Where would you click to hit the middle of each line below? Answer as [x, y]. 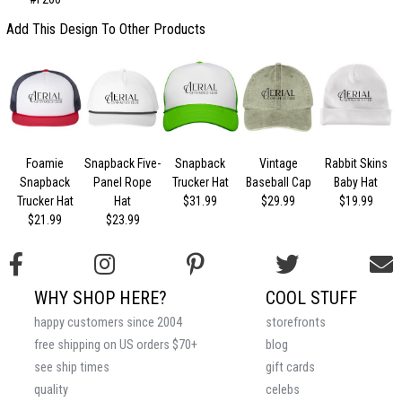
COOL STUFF [311, 298]
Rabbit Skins [356, 164]
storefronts [296, 323]
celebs [283, 390]
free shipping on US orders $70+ [116, 345]
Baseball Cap [278, 183]
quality [51, 390]
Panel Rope [123, 183]
